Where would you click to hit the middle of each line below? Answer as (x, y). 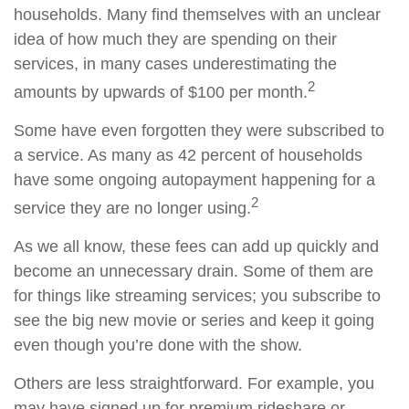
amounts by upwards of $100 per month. (161, 92)
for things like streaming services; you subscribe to (197, 296)
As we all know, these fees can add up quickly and (196, 246)
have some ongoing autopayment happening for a (194, 180)
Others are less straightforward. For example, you (194, 383)
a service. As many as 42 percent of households (188, 155)
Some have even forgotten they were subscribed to (199, 131)
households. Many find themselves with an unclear (197, 15)
